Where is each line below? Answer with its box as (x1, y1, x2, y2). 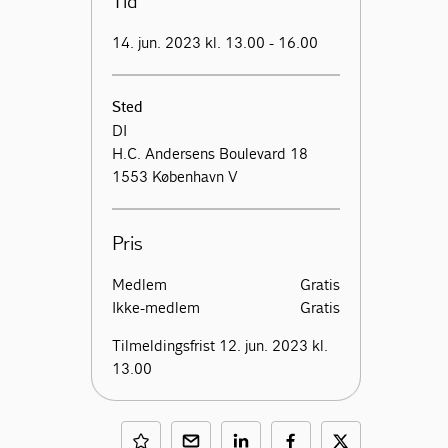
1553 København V (111, 167, 238, 186)
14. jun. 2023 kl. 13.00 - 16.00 (111, 33, 318, 52)
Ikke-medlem (111, 298, 200, 317)
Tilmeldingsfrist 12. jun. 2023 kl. (111, 336, 328, 355)
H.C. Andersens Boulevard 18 (111, 144, 308, 163)
